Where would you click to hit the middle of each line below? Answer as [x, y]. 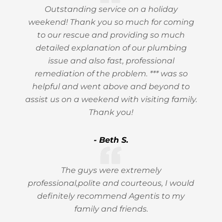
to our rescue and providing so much [111, 35]
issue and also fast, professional [111, 61]
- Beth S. [111, 140]
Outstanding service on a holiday [111, 9]
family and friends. [111, 209]
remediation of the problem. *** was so [111, 74]
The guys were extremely [111, 170]
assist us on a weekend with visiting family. [111, 99]
